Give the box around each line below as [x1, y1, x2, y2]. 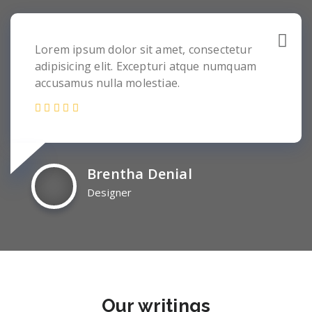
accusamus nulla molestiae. [35, 75, 180, 91]
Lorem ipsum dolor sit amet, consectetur [35, 42, 252, 57]
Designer [87, 185, 132, 199]
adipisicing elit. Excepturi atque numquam [35, 58, 257, 74]
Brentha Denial [87, 164, 192, 183]
